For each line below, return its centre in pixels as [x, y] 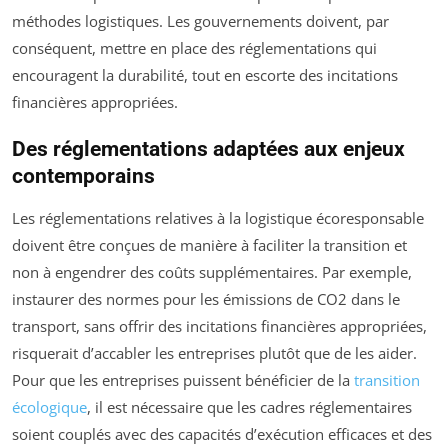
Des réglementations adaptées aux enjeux [208, 148]
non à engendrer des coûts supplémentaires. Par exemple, [212, 271]
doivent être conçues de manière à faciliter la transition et [209, 244]
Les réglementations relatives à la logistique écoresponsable [218, 217]
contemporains [83, 175]
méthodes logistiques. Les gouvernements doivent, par [200, 20]
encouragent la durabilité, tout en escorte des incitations [205, 74]
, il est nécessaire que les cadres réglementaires [249, 406]
